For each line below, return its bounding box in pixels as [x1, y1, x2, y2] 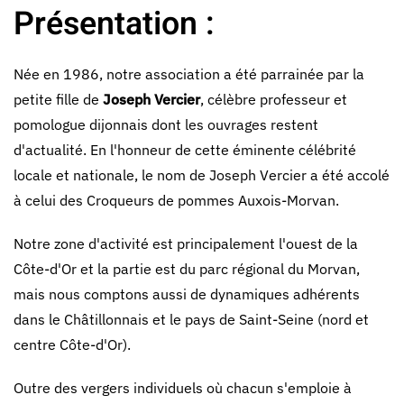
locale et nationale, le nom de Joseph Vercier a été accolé [14, 166, 390, 184]
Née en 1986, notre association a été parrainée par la [14, 65, 364, 83]
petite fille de [14, 90, 103, 108]
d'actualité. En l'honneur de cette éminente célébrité [14, 141, 356, 159]
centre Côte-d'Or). [14, 335, 131, 353]
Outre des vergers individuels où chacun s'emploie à [14, 379, 352, 397]
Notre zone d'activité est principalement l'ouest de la [14, 234, 358, 252]
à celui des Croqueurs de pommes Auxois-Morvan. [14, 191, 339, 209]
